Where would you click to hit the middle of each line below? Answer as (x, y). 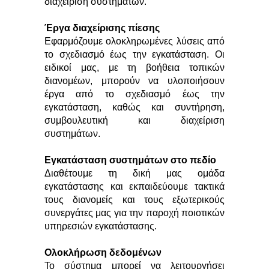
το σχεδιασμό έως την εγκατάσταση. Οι (134, 54)
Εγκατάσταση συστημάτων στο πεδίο (130, 160)
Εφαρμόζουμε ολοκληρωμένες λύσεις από (134, 41)
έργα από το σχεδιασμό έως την (134, 94)
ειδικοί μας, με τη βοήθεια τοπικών (134, 68)
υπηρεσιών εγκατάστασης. (101, 226)
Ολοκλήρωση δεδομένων (103, 252)
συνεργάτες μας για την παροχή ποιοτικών (134, 213)
